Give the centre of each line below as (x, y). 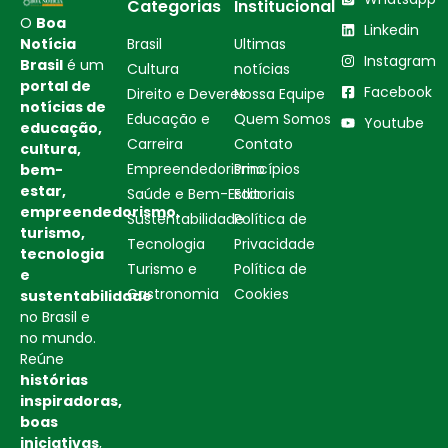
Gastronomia (173, 293)
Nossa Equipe (279, 93)
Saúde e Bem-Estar (194, 193)
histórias (54, 379)
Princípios (267, 168)
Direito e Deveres (186, 93)
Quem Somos (282, 118)
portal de (55, 85)
